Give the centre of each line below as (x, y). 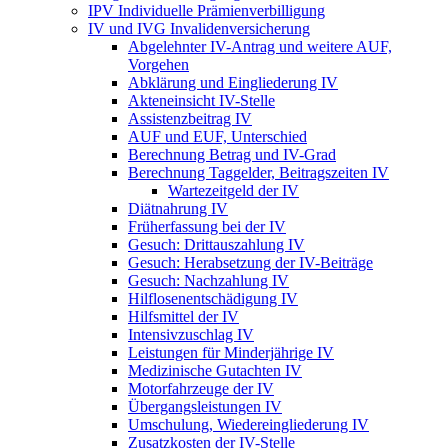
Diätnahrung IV (178, 208)
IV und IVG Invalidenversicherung (199, 28)
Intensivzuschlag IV (191, 334)
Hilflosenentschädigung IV (213, 298)
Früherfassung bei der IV (207, 226)
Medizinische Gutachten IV (215, 370)
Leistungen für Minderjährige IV (231, 352)
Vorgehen (158, 64)
